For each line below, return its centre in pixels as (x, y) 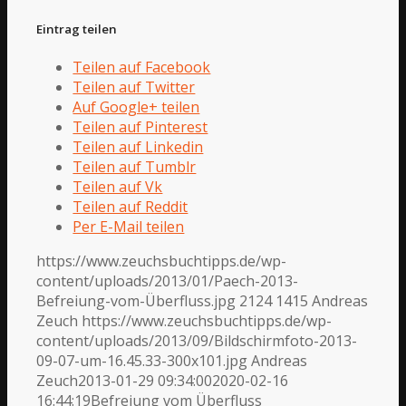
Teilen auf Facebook (142, 68)
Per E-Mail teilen (129, 227)
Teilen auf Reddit (130, 207)
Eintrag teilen (77, 29)
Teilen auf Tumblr (135, 167)
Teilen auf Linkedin (138, 147)
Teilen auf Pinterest (140, 127)
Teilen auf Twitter (134, 87)
